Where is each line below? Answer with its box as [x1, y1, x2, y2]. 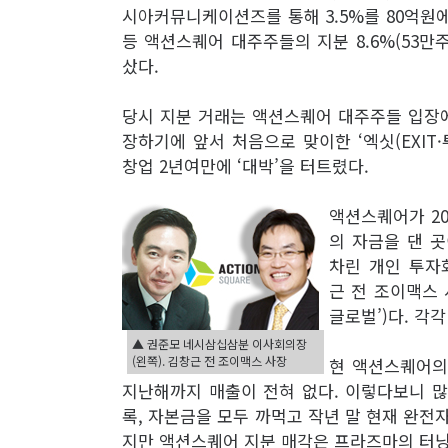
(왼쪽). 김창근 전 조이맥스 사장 [132, 352, 287, 369]
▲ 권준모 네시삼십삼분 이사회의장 [132, 335, 307, 352]
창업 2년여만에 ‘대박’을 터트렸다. [122, 153, 369, 178]
